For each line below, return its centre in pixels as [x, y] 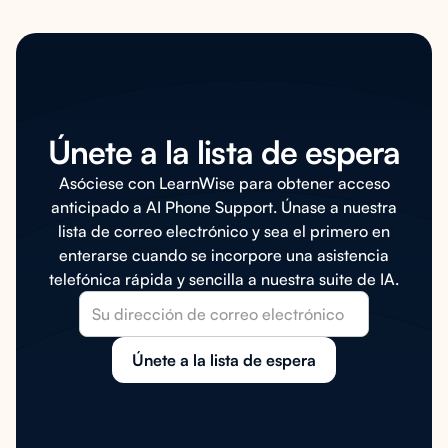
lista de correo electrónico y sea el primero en [224, 231]
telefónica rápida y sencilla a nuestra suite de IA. [224, 279]
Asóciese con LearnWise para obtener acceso [224, 183]
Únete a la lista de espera [224, 152]
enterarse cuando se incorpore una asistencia [224, 255]
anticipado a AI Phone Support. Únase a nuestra [224, 207]
